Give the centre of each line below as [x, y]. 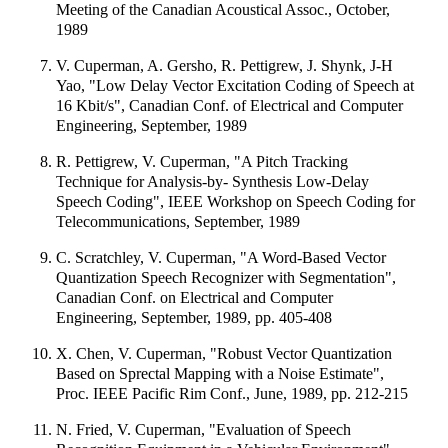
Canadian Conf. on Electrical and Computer [194, 297]
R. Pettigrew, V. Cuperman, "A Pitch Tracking [202, 161]
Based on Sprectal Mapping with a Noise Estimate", [220, 373]
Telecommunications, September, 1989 [178, 221]
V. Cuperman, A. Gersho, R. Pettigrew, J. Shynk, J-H [224, 65]
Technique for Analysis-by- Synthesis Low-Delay [212, 181]
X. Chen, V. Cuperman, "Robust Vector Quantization [224, 353]
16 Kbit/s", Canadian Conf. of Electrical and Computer [229, 105]
